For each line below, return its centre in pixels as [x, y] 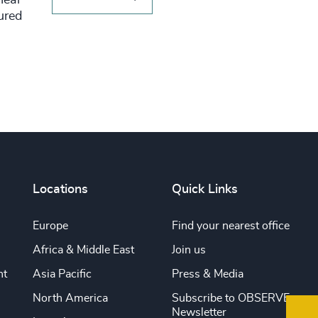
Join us [188, 250]
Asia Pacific [62, 274]
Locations [60, 190]
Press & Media [207, 274]
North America [70, 298]
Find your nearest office [230, 226]
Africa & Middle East [83, 250]
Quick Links [204, 190]
